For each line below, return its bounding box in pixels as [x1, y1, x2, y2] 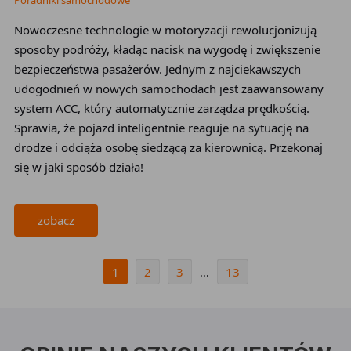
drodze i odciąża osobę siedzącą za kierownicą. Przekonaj [13, 139, 323, 155]
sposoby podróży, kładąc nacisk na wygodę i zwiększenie [13, 42, 320, 57]
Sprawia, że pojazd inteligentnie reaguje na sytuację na [13, 120, 309, 136]
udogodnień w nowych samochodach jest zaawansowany [13, 81, 324, 96]
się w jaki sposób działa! [13, 159, 143, 175]
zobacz [37, 212, 74, 228]
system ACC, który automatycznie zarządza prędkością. [13, 100, 309, 116]
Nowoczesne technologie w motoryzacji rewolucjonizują [13, 22, 317, 38]
